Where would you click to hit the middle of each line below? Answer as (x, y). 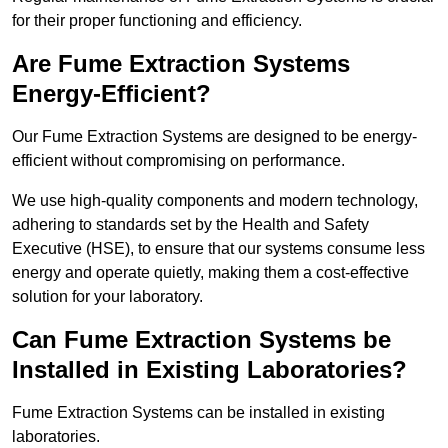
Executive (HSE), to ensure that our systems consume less (218, 249)
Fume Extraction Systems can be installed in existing (198, 413)
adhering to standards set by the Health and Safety (190, 225)
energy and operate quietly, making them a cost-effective (210, 273)
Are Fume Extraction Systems (181, 64)
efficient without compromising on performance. (178, 161)
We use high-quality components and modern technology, (215, 201)
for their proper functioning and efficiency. (157, 21)
